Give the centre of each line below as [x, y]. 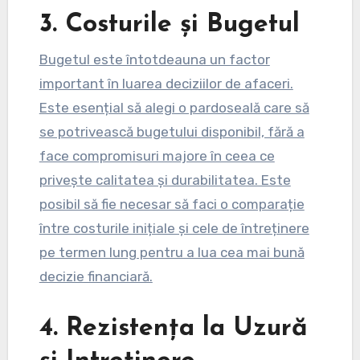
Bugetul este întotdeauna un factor [154, 59]
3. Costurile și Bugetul [169, 25]
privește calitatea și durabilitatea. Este [165, 180]
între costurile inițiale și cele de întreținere [174, 228]
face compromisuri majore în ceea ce [157, 155]
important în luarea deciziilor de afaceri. [166, 83]
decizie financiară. [96, 276]
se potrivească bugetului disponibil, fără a [172, 131]
